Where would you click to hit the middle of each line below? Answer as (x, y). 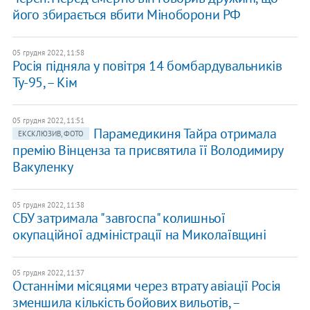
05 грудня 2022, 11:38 (48, 205)
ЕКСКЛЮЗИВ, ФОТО (51, 134)
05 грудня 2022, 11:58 (48, 53)
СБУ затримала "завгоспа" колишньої (119, 218)
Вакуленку (43, 167)
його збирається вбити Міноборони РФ (126, 15)
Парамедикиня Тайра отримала (185, 134)
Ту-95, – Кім (45, 83)
